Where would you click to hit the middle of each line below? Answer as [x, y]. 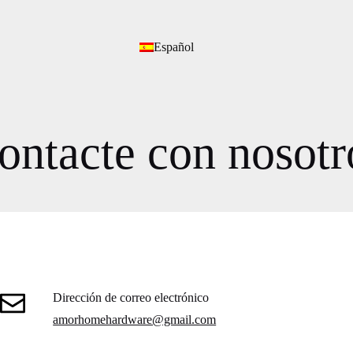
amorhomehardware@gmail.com [135, 320]
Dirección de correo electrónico [131, 297]
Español [173, 47]
